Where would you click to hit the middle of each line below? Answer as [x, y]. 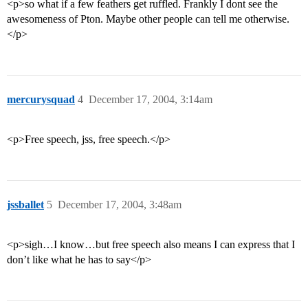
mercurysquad [41, 100]
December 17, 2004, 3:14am [151, 100]
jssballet [25, 205]
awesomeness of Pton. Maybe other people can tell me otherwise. [148, 19]
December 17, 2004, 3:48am [120, 205]
